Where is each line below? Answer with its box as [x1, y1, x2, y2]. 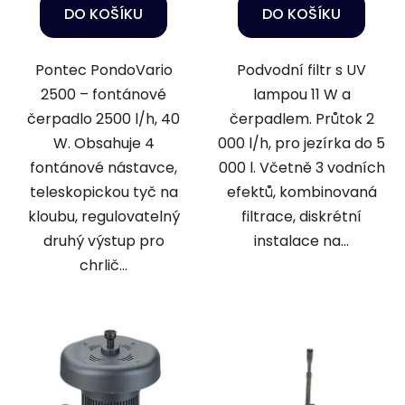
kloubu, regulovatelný [27, 205, 180, 227]
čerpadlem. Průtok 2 [229, 108, 374, 129]
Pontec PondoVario [34, 59, 173, 80]
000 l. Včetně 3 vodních [218, 156, 385, 178]
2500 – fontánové [41, 83, 166, 105]
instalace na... [254, 230, 349, 251]
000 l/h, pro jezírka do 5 [218, 132, 385, 154]
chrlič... [80, 254, 127, 276]
